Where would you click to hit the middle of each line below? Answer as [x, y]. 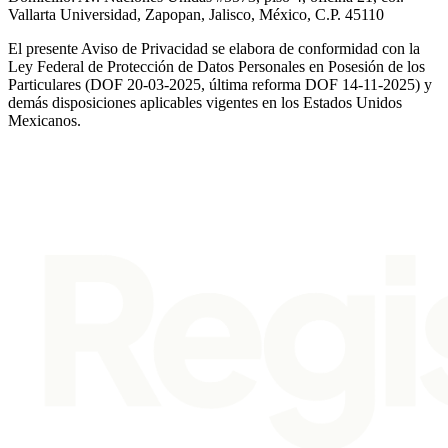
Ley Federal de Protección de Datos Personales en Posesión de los [216, 66]
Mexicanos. [44, 120]
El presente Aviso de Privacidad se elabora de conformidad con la [214, 48]
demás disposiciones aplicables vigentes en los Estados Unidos [205, 102]
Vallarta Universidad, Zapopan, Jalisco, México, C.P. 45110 [196, 14]
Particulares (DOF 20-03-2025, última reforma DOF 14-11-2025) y [220, 84]
